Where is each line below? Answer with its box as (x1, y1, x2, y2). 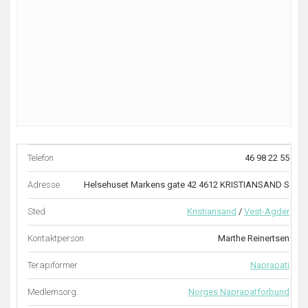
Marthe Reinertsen (218, 233, 289, 243)
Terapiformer (27, 260, 78, 270)
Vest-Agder (244, 206, 289, 217)
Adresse (27, 179, 60, 190)
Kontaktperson (27, 233, 84, 243)
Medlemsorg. (27, 287, 78, 297)
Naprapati (250, 260, 289, 270)
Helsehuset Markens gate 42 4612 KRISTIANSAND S (84, 179, 289, 190)
